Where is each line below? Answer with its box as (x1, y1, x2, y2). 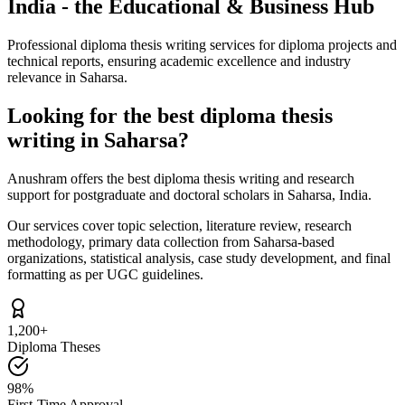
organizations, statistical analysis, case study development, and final (7, 250, 391, 266)
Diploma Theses (7, 338, 100, 354)
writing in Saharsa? (7, 127, 189, 152)
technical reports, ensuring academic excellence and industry (7, 52, 351, 69)
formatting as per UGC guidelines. (7, 266, 203, 282)
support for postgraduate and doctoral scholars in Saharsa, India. (7, 186, 372, 202)
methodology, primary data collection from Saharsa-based (7, 233, 334, 250)
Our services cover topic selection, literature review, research (7, 217, 352, 233)
